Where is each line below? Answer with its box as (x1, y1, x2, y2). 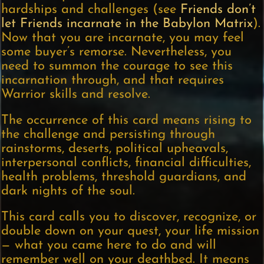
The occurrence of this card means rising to (1, 114, 252, 128)
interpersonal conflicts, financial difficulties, (1, 156, 252, 170)
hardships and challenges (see (1, 3, 181, 17)
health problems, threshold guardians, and (1, 170, 247, 184)
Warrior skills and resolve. (1, 88, 151, 102)
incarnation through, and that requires (1, 74, 225, 88)
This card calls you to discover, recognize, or (1, 210, 257, 225)
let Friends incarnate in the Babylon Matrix (1, 17, 253, 31)
